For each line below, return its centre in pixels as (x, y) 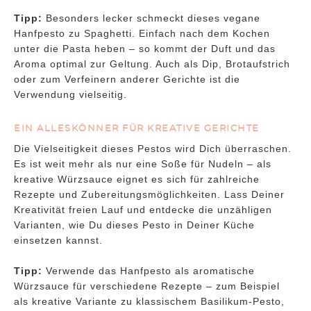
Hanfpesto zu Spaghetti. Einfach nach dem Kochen (142, 34)
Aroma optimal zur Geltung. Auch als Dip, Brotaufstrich (152, 64)
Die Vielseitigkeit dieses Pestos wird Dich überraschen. (153, 149)
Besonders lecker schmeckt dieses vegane (153, 18)
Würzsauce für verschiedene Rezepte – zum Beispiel (147, 286)
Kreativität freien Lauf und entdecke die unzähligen (143, 210)
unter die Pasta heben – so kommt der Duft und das (145, 49)
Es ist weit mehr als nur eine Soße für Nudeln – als (143, 164)
